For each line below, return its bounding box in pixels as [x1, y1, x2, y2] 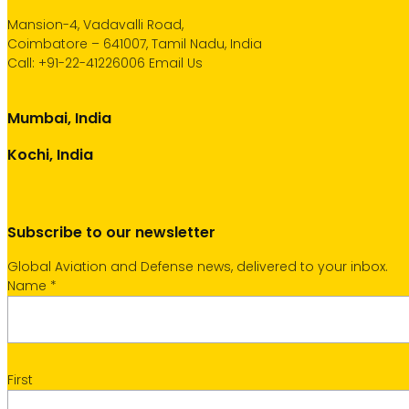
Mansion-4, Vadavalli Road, [7, 16, 184, 34]
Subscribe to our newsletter [7, 222, 215, 243]
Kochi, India [7, 144, 93, 165]
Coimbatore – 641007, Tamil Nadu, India [7, 35, 262, 53]
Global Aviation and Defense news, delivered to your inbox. [7, 257, 388, 276]
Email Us [149, 54, 203, 72]
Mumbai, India [7, 108, 111, 129]
